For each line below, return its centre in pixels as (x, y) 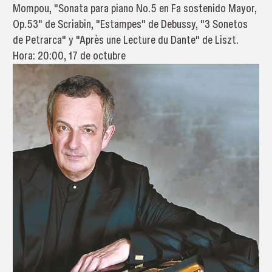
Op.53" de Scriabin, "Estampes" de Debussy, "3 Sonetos (130, 24)
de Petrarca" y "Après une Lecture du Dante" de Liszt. (125, 40)
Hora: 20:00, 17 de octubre (69, 56)
